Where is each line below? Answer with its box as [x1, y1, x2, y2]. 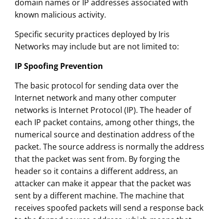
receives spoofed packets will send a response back [14, 202, 203, 214]
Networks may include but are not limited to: [14, 41, 179, 52]
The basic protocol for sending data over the [14, 80, 178, 91]
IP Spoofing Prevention [14, 61, 103, 72]
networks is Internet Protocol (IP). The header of [14, 105, 191, 116]
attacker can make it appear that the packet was [14, 178, 191, 189]
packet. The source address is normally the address [14, 141, 204, 153]
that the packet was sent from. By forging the [14, 153, 180, 165]
